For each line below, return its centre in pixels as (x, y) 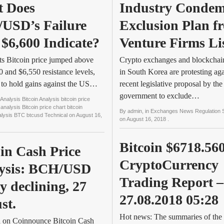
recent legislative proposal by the (171, 84)
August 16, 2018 (147, 119)
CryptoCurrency (169, 165)
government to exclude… (159, 96)
